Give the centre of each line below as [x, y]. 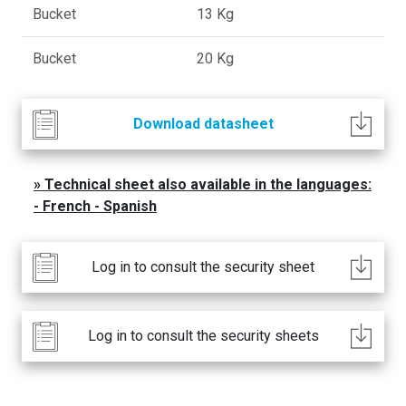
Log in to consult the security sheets [203, 336]
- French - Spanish [95, 206]
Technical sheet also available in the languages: [208, 184]
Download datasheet [203, 124]
